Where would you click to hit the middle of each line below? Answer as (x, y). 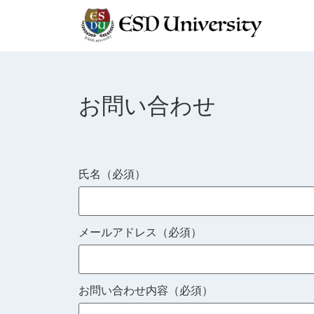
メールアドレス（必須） (140, 232)
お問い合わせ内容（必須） (146, 291)
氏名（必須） (112, 173)
